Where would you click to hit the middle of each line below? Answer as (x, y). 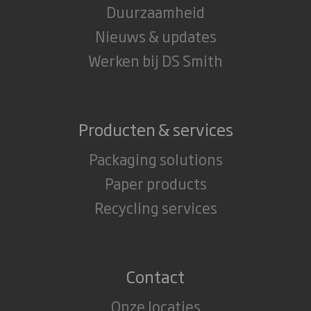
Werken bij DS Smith (155, 60)
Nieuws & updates (155, 35)
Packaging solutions (155, 158)
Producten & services (155, 128)
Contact (155, 276)
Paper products (155, 183)
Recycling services (155, 207)
